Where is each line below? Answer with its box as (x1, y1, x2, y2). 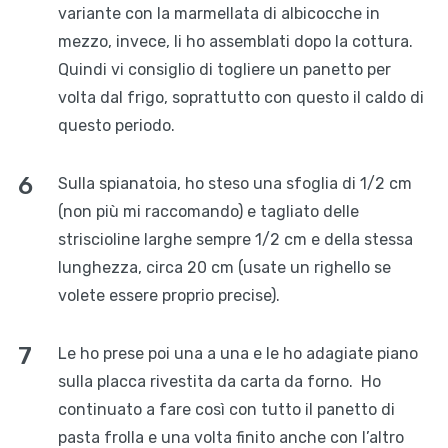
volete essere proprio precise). (57, 286, 280, 306)
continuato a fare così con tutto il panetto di (57, 400, 395, 420)
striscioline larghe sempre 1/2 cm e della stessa (57, 230, 413, 250)
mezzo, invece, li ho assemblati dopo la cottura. (57, 32, 413, 52)
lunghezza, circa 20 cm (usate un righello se (57, 258, 391, 278)
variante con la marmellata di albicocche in (57, 4, 380, 24)
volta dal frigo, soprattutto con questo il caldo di (57, 88, 424, 108)
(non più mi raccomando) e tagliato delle (57, 202, 359, 222)
